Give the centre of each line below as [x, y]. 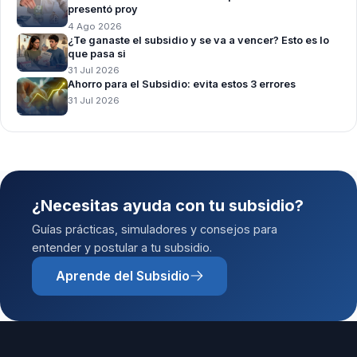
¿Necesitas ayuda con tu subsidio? [168, 205]
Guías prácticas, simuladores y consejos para [155, 229]
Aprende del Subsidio [122, 276]
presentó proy [103, 10]
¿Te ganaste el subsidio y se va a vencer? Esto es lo [198, 40]
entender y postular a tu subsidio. [122, 247]
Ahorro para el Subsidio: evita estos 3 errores [182, 84]
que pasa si [97, 53]
